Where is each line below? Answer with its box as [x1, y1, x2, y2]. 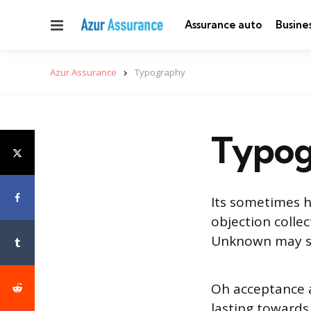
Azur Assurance [50, 66, 117, 78]
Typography [135, 66, 185, 78]
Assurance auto [185, 18, 262, 31]
